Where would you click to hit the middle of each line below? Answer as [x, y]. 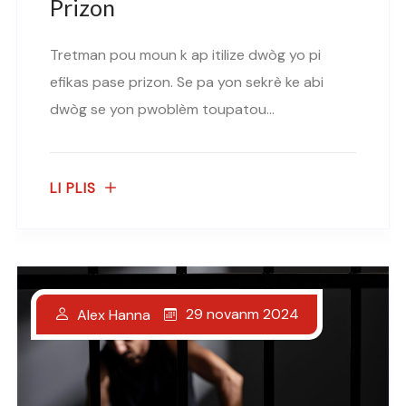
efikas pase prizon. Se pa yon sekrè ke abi [187, 82]
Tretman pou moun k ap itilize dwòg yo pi [185, 54]
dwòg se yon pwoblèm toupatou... [162, 109]
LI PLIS [73, 188]
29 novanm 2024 [242, 314]
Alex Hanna [114, 315]
